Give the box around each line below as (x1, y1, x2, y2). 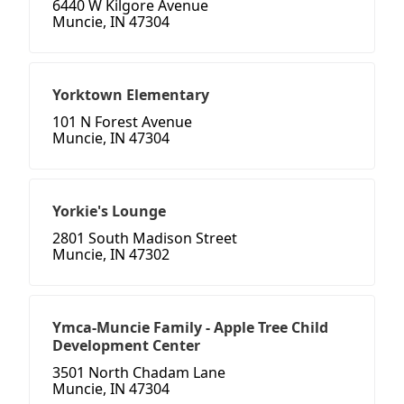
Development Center (52, 335, 200, 356)
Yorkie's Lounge (52, 201, 166, 222)
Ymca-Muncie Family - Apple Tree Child (52, 317, 328, 338)
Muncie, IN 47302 (52, 244, 170, 265)
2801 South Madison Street (52, 228, 237, 249)
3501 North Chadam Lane (52, 363, 225, 383)
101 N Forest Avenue (52, 112, 192, 133)
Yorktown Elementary (52, 85, 209, 106)
